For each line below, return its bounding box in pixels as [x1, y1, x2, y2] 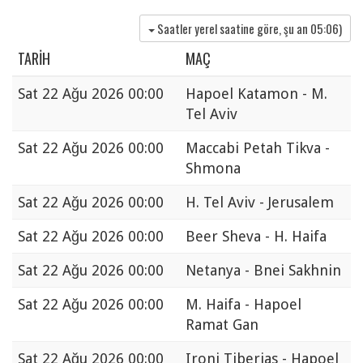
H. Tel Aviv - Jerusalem [186, 194, 334, 211]
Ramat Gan [186, 316, 258, 334]
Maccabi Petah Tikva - [186, 139, 330, 157]
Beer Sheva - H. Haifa [186, 228, 327, 246]
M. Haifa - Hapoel [186, 296, 301, 314]
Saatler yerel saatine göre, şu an [157, 19, 310, 38]
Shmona [186, 160, 241, 177]
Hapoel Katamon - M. [186, 85, 327, 103]
